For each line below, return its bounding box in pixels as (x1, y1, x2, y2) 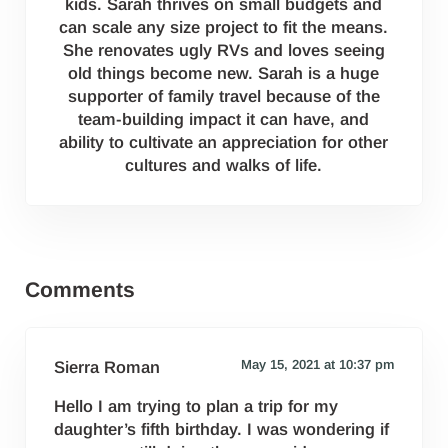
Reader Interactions (23, 239, 243, 266)
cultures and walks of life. (125, 155, 323, 175)
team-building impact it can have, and (78, 109, 370, 129)
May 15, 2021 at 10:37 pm (240, 357, 394, 373)
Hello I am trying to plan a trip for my (54, 397, 339, 417)
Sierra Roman (54, 358, 161, 378)
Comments (24, 277, 135, 301)
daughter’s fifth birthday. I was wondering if (54, 420, 390, 440)
